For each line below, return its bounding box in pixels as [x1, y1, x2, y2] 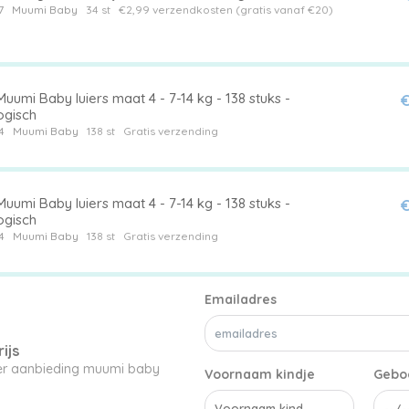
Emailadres [204, 290, 277, 308]
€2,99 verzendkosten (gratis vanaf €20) [118, 2, 333, 16]
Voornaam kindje [204, 365, 315, 383]
